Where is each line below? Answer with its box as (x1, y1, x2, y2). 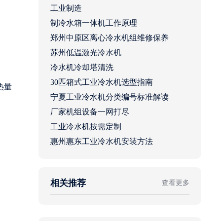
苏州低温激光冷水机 (50, 48, 121, 57)
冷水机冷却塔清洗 (50, 63, 113, 72)
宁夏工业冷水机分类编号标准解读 (50, 93, 169, 102)
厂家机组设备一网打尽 (50, 108, 129, 116)
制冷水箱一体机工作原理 (50, 19, 137, 28)
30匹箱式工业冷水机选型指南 (50, 78, 153, 87)
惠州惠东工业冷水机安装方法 (50, 137, 153, 146)
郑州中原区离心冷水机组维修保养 (50, 34, 169, 42)
